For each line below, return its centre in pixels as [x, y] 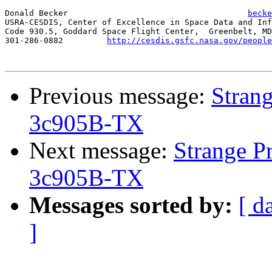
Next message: [101, 151]
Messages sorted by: [131, 205]
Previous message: [120, 96]
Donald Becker [243, 13]
